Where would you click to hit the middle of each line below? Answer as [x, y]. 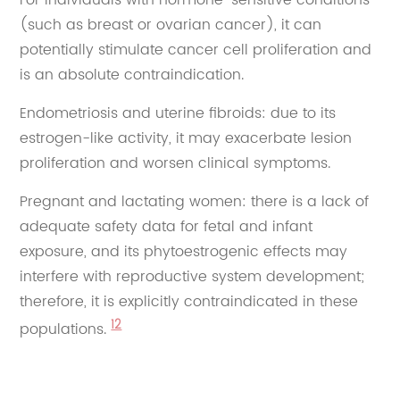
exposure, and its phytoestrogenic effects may [184, 251]
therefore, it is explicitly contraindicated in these [189, 301]
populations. [63, 330]
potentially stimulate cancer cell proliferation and [196, 50]
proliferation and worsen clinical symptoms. [175, 163]
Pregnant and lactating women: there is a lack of [195, 201]
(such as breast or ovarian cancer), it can [171, 25]
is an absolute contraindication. [132, 75]
